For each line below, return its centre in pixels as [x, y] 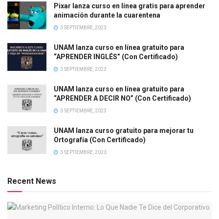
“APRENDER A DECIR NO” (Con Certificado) [122, 98]
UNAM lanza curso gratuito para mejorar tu [124, 130]
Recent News [32, 181]
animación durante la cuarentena [107, 15]
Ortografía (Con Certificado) [100, 140]
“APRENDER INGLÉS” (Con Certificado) [116, 56]
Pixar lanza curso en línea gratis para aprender [130, 6]
